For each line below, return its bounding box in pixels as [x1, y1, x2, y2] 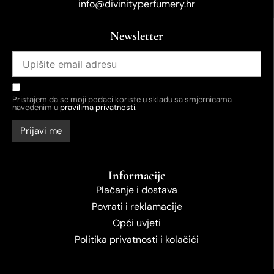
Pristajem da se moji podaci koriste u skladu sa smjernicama [12, 94, 232, 105]
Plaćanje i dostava [96, 183, 177, 197]
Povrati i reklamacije [91, 200, 182, 213]
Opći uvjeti [113, 217, 161, 230]
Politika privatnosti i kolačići [75, 233, 199, 246]
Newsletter [110, 28, 163, 43]
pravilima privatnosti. [60, 102, 137, 113]
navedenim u [12, 102, 60, 113]
